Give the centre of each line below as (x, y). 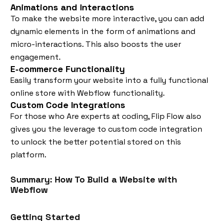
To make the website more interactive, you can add (107, 19)
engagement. (37, 57)
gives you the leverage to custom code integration (106, 129)
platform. (29, 155)
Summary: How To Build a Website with (94, 180)
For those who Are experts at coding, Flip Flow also (106, 116)
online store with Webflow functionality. (89, 93)
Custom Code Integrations (68, 105)
